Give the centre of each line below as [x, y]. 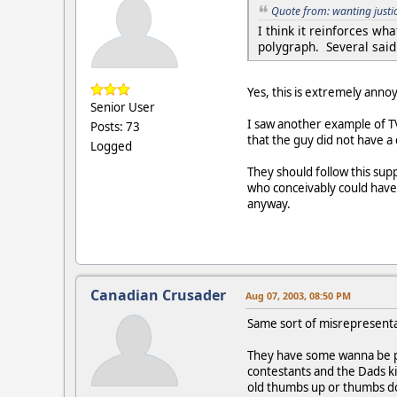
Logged [111, 146]
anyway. [269, 204]
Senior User [123, 107]
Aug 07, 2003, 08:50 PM [298, 296]
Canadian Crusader [158, 296]
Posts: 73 [115, 126]
